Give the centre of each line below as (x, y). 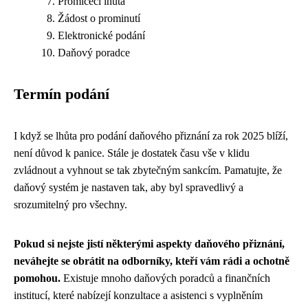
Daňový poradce (94, 53)
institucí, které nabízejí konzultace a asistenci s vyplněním (138, 295)
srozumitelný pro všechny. (70, 205)
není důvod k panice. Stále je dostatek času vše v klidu (132, 153)
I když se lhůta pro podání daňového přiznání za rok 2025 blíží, (151, 136)
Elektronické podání (101, 35)
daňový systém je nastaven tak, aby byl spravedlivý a (129, 187)
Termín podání (62, 94)
